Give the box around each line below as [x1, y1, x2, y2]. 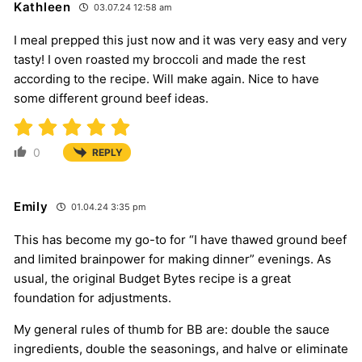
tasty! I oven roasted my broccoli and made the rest [14, 51, 305, 67]
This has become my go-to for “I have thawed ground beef [14, 232, 347, 248]
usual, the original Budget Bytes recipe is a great [14, 271, 291, 287]
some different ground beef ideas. [14, 90, 208, 106]
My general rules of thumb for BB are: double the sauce [14, 322, 330, 338]
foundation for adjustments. [14, 290, 171, 306]
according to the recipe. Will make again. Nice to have [14, 70, 319, 86]
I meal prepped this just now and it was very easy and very [14, 32, 347, 48]
